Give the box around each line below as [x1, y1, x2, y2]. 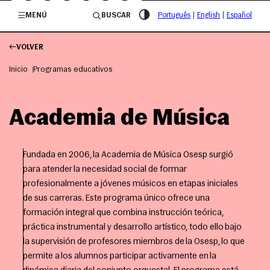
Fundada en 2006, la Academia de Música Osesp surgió [22, 150, 233, 160]
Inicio [9, 66, 28, 74]
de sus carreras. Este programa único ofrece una [22, 193, 210, 203]
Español [227, 11, 252, 19]
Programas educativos [33, 66, 113, 74]
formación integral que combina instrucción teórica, [22, 208, 224, 218]
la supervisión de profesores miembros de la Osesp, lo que [22, 237, 245, 246]
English [197, 11, 220, 19]
